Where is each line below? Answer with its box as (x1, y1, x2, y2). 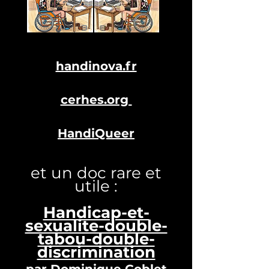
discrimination (37, 243, 156, 262)
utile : (74, 177, 118, 196)
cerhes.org (60, 92, 132, 107)
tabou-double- (37, 229, 155, 249)
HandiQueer (58, 126, 134, 141)
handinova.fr (55, 59, 137, 73)
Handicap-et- (43, 203, 150, 222)
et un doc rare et (31, 163, 162, 183)
